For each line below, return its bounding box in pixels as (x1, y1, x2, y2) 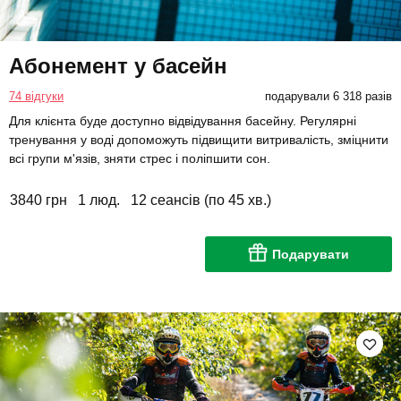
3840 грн (10, 192, 67, 208)
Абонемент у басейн (9, 53, 227, 78)
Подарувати (272, 246, 349, 261)
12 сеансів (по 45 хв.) (131, 192, 271, 208)
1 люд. (78, 192, 120, 208)
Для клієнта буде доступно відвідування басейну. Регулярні (9, 113, 356, 128)
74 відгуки (9, 89, 64, 103)
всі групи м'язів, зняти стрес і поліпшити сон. (9, 150, 270, 166)
